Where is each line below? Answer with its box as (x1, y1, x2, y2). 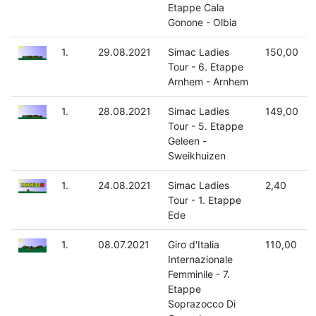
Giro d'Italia (167, 238, 219, 251)
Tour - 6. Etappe (167, 61, 243, 73)
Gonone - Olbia (167, 16, 237, 29)
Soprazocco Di (167, 298, 236, 310)
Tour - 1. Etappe (167, 194, 241, 207)
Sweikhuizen (167, 150, 226, 162)
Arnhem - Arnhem (167, 75, 248, 88)
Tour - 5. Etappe (167, 120, 243, 133)
